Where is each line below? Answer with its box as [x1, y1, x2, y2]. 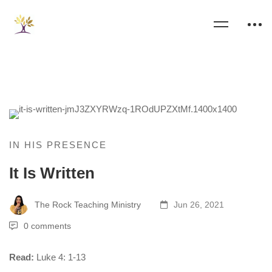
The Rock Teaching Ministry [32, 199, 141, 209]
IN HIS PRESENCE [9, 140, 107, 150]
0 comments [24, 221, 71, 231]
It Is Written [9, 164, 95, 182]
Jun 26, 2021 [171, 199, 224, 209]
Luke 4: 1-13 [36, 252, 86, 262]
